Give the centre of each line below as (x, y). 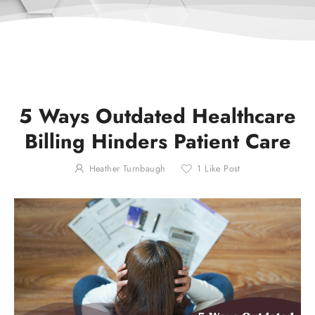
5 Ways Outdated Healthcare (157, 116)
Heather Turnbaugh (127, 168)
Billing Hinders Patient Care (157, 141)
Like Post (221, 168)
